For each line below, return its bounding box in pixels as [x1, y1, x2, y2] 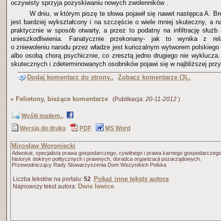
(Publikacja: [108, 96, 146, 103]
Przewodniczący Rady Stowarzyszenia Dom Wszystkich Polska [12, 162, 166, 168]
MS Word [105, 125, 130, 132]
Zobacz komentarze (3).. [117, 74, 191, 81]
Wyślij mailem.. [21, 112, 63, 119]
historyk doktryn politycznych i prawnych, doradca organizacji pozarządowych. [12, 156, 201, 162]
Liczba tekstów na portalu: [11, 176, 84, 183]
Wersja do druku [20, 125, 66, 132]
